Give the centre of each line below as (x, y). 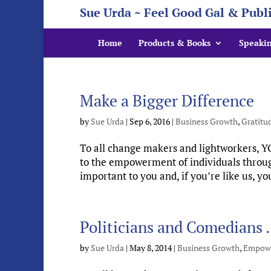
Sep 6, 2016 (150, 121)
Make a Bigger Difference (167, 100)
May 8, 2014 (151, 248)
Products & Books (175, 43)
